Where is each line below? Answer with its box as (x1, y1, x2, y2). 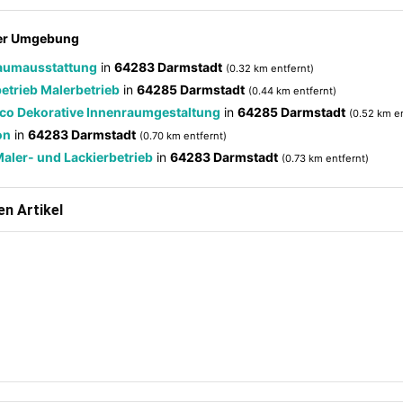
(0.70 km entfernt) (139, 130, 227, 142)
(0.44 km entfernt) (248, 85, 336, 97)
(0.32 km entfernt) (226, 62, 314, 75)
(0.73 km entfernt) (282, 152, 369, 165)
